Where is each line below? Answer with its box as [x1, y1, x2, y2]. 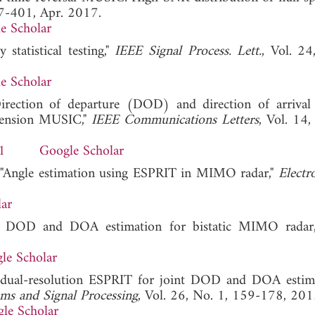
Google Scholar [39, 139, 124, 164]
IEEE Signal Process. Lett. [115, 39, 262, 64]
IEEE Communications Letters [91, 108, 259, 133]
